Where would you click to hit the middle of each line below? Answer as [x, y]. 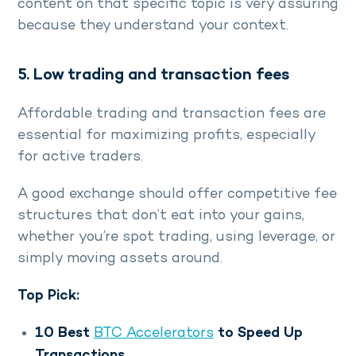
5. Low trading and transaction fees [153, 76]
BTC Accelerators [154, 334]
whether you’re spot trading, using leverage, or [176, 238]
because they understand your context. [153, 26]
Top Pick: [48, 296]
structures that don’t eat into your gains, [161, 216]
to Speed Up [258, 334]
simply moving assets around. [122, 259]
